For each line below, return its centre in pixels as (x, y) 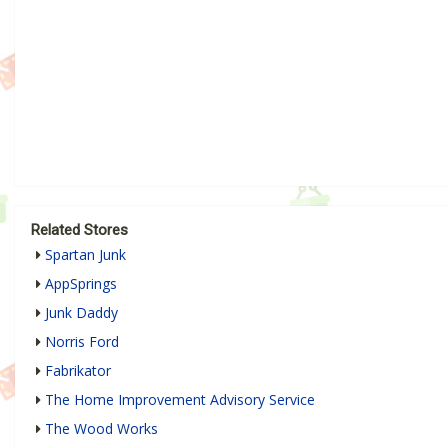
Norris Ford (82, 341)
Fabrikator (78, 370)
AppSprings (81, 283)
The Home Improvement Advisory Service (180, 399)
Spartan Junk (85, 254)
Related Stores (79, 229)
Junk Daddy (81, 312)
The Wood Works (101, 428)
